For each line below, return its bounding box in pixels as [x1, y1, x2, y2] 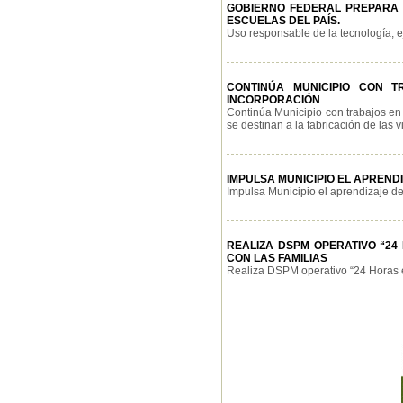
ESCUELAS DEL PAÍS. [227, 14, 340, 27]
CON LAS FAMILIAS [227, 252, 327, 264]
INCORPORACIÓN [227, 94, 320, 106]
